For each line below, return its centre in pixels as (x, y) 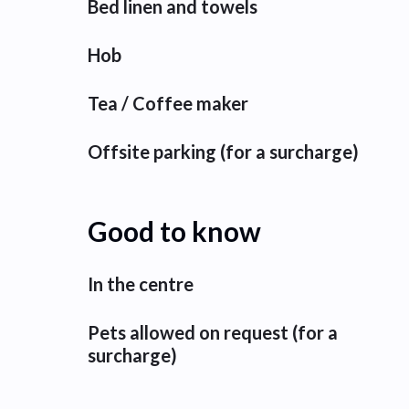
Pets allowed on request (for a (213, 332)
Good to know (174, 231)
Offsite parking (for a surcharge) (223, 152)
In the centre (141, 284)
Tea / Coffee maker (168, 103)
